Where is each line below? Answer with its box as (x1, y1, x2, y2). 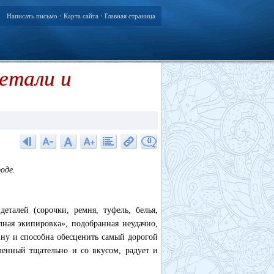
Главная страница (105, 12, 155, 20)
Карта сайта (64, 12, 98, 20)
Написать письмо (7, 12, 57, 20)
